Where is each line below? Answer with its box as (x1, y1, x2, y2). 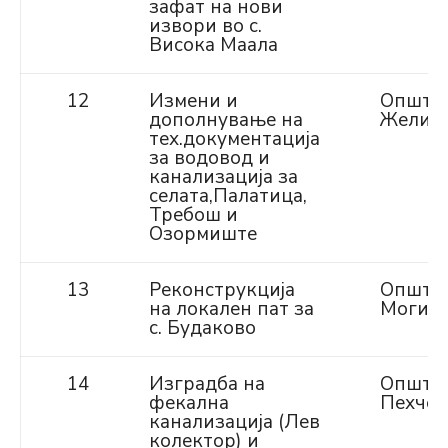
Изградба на (149, 371, 265, 397)
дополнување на (149, 107, 303, 133)
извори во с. (149, 13, 262, 39)
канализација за (149, 164, 298, 190)
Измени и (149, 88, 238, 114)
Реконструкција (149, 277, 295, 303)
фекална (149, 390, 229, 416)
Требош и (149, 202, 238, 228)
